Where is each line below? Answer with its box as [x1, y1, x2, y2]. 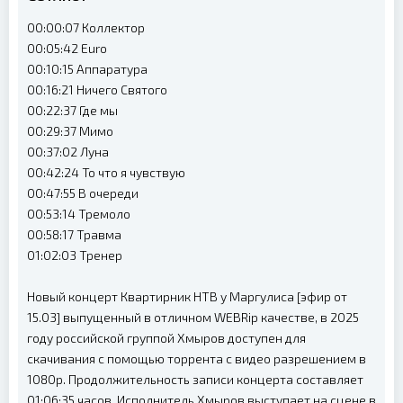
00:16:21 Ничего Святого [27, 82, 167, 97]
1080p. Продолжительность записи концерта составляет [27, 372, 363, 387]
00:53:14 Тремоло [27, 206, 130, 221]
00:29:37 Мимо [27, 123, 113, 139]
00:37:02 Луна [27, 144, 109, 159]
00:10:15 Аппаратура [27, 61, 148, 76]
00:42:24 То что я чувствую [27, 165, 185, 180]
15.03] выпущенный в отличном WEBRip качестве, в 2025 [27, 309, 359, 325]
